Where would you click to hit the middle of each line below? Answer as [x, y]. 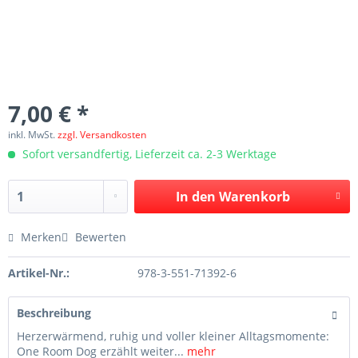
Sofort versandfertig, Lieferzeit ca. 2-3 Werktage [148, 154]
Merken [41, 237]
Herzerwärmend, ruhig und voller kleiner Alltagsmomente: [173, 336]
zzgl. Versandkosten [102, 135]
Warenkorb [254, 197]
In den [195, 197]
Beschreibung [54, 313]
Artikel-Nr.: [39, 273]
